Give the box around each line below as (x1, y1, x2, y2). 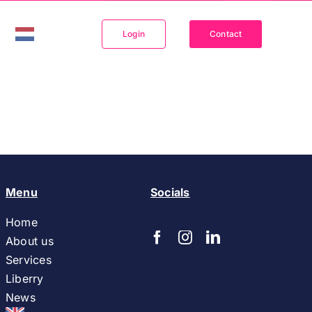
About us (5, 234, 54, 248)
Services (5, 253, 52, 267)
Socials (150, 185, 190, 199)
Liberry (5, 272, 44, 286)
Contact (210, 29, 242, 39)
